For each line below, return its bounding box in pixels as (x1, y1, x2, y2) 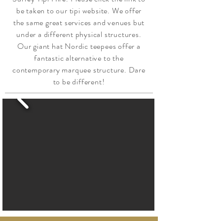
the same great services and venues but (13, 17, 145, 28)
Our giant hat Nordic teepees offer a (17, 40, 141, 52)
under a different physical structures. (16, 29, 142, 40)
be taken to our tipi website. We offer (16, 5, 142, 16)
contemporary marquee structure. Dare (12, 64, 146, 75)
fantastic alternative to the (34, 52, 124, 64)
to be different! (53, 76, 105, 87)
